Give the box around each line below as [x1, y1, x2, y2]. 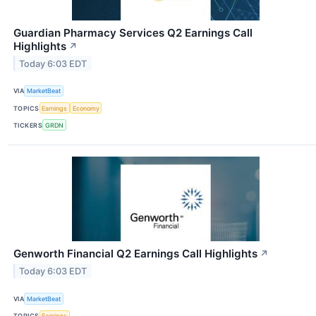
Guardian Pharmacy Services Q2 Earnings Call [13, 25, 253, 39]
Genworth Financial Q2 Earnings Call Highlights [13, 247, 257, 261]
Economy [72, 104, 99, 112]
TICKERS [13, 121, 43, 129]
